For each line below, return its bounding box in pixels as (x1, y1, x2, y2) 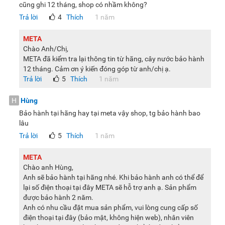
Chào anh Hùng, (23, 163, 73, 172)
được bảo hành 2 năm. (23, 193, 93, 202)
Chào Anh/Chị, (23, 45, 68, 53)
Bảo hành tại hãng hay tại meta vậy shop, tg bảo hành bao (19, 109, 200, 118)
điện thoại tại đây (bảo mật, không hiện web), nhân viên (23, 213, 194, 222)
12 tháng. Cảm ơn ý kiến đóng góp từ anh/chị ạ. (23, 65, 172, 73)
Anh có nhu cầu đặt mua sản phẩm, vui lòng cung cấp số (23, 203, 198, 212)
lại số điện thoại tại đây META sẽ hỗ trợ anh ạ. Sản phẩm (23, 183, 196, 192)
